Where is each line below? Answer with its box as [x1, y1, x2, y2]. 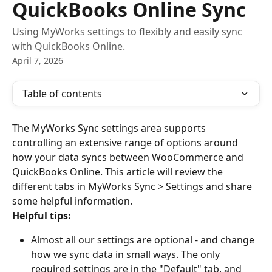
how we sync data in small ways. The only [31, 248, 222, 262]
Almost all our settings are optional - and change [31, 233, 257, 247]
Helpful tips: [12, 209, 71, 222]
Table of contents [22, 87, 102, 100]
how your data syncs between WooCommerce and [12, 151, 246, 164]
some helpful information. [12, 194, 132, 208]
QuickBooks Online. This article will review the [12, 165, 225, 178]
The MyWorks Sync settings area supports [12, 121, 208, 135]
